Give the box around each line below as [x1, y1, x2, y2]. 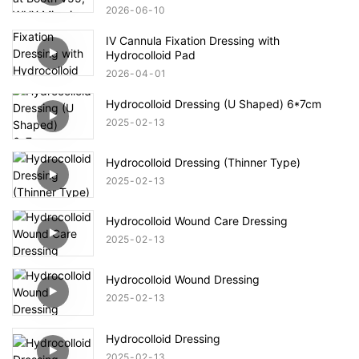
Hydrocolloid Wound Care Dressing [106, 214, 288, 228]
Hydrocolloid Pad [106, 47, 196, 62]
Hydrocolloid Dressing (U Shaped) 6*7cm [106, 96, 321, 111]
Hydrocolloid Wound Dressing [106, 272, 260, 287]
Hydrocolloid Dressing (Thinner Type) [106, 155, 301, 169]
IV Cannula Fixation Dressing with [106, 33, 280, 47]
